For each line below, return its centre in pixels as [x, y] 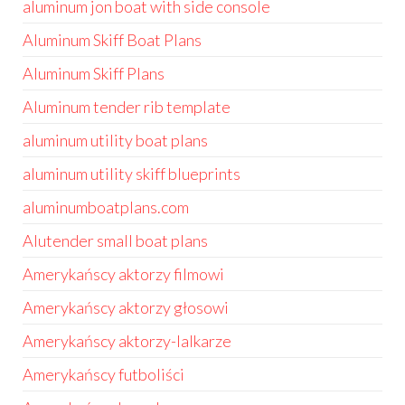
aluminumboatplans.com [106, 207]
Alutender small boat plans [115, 240]
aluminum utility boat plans [115, 140]
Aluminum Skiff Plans [94, 73]
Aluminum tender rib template [127, 107]
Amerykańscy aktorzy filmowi [123, 274]
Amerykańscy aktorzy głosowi [126, 307]
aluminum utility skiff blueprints [132, 174]
